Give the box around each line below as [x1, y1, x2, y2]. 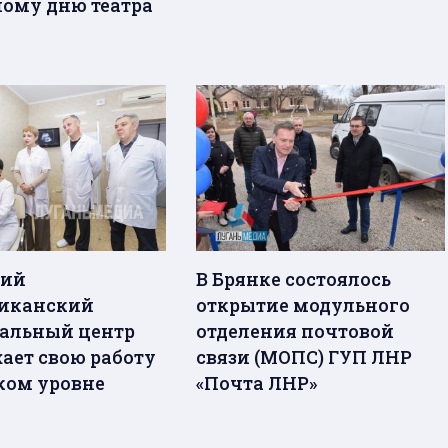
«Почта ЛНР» [196, 370, 318, 395]
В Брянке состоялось [196, 266, 392, 291]
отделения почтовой [196, 318, 395, 343]
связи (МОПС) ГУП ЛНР [196, 344, 413, 369]
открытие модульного [196, 292, 411, 317]
